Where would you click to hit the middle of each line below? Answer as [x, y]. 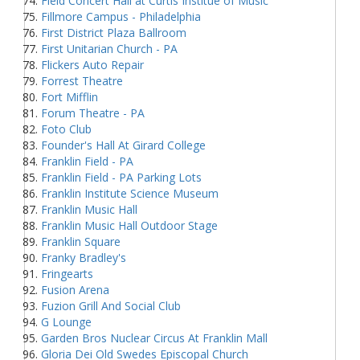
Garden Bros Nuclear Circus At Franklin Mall [154, 337]
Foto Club [66, 129]
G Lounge [66, 321]
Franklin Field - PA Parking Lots [121, 177]
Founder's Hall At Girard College [123, 145]
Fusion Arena [75, 289]
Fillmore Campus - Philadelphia [121, 16]
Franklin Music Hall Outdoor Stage [129, 225]
